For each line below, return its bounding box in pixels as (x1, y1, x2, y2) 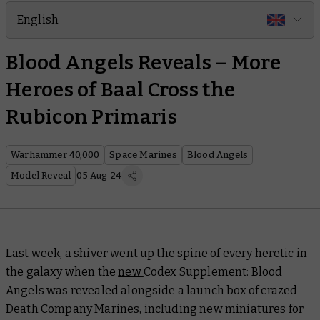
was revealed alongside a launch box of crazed (44, 284, 298, 297)
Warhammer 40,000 (11, 149, 100, 160)
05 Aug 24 (76, 170, 122, 181)
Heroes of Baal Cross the (6, 78, 236, 101)
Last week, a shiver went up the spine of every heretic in (6, 246, 308, 260)
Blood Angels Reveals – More (6, 51, 281, 74)
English (17, 13, 59, 26)
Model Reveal (11, 170, 71, 181)
